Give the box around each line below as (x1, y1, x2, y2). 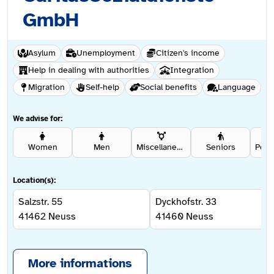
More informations (28, 256, 132, 272)
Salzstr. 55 (18, 196, 62, 209)
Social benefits (140, 82, 197, 93)
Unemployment (76, 48, 135, 59)
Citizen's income (156, 48, 220, 59)
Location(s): (13, 176, 56, 186)
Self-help (86, 82, 119, 93)
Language (218, 82, 256, 93)
